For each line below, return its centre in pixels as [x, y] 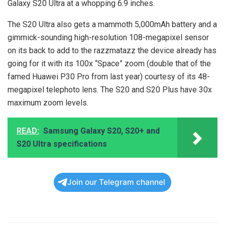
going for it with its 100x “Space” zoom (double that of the [109, 63]
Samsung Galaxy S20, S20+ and [101, 131]
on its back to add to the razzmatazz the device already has [112, 50]
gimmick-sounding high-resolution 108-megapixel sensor [108, 37]
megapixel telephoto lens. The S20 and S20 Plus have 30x [110, 89]
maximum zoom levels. [48, 102]
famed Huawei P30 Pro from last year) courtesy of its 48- [109, 76]
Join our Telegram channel [116, 182]
